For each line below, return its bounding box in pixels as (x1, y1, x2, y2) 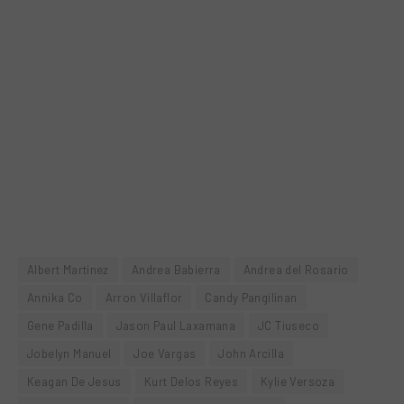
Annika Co (27, 289, 83, 305)
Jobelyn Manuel (27, 345, 112, 361)
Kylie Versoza (261, 373, 335, 389)
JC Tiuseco (258, 317, 320, 333)
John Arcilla (218, 345, 285, 361)
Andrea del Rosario (243, 262, 349, 277)
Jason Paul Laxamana (115, 317, 236, 333)
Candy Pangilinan (205, 289, 298, 305)
